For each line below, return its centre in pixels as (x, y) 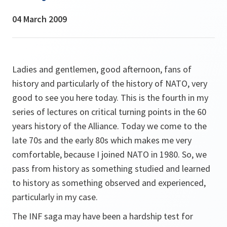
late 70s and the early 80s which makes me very (102, 140)
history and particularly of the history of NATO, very (110, 83)
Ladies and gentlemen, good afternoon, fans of (102, 69)
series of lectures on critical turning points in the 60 (109, 112)
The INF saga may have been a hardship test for (103, 216)
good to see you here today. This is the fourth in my (110, 98)
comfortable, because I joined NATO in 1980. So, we (109, 154)
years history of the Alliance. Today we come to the (109, 126)
